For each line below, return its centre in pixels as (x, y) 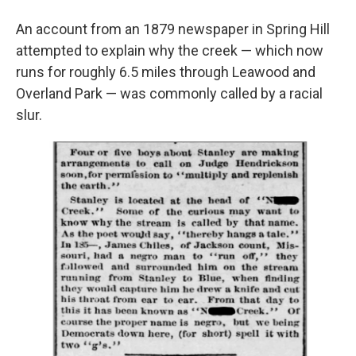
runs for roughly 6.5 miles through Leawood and (166, 72)
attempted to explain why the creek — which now (170, 50)
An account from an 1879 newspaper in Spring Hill (173, 29)
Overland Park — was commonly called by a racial (169, 93)
